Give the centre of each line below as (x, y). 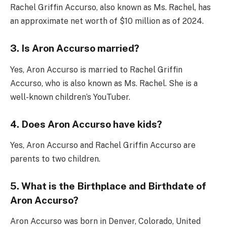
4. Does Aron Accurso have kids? (86, 124)
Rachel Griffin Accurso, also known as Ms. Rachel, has (110, 8)
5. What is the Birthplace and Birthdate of (108, 186)
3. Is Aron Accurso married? (75, 48)
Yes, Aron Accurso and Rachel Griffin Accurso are (103, 145)
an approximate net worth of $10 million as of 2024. (107, 21)
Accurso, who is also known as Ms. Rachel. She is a (104, 83)
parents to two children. (55, 159)
